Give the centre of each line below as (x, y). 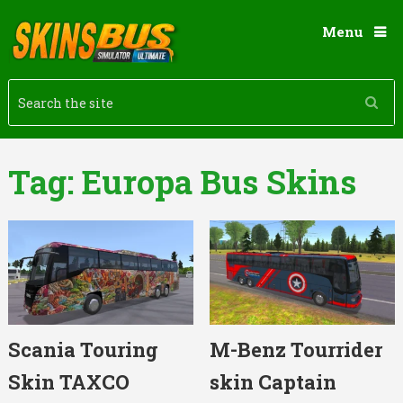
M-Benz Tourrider (296, 350)
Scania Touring (83, 350)
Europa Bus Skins (219, 182)
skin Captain (273, 382)
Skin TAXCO (68, 382)
